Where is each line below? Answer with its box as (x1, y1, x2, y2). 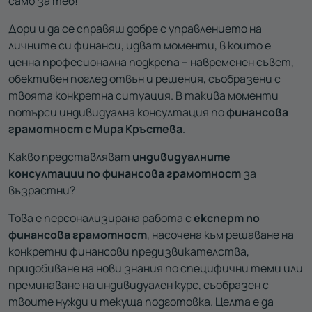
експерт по (194, 210, 260, 226)
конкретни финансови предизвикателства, (8, 243, 249, 259)
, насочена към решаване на (147, 226, 294, 242)
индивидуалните (132, 148, 231, 164)
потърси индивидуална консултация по (8, 104, 226, 120)
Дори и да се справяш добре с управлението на (8, 20, 262, 36)
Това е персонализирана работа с (8, 210, 194, 226)
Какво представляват (8, 148, 132, 164)
